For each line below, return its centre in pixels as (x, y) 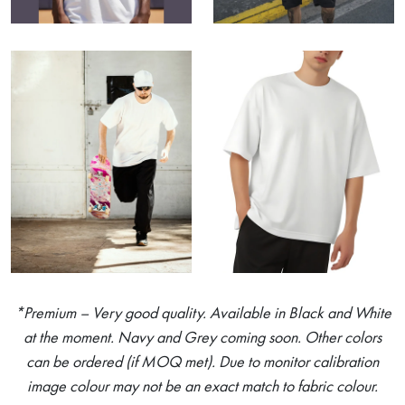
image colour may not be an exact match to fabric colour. (202, 386)
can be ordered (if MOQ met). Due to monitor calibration (202, 362)
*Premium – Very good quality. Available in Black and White (202, 313)
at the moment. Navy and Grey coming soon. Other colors (202, 337)
